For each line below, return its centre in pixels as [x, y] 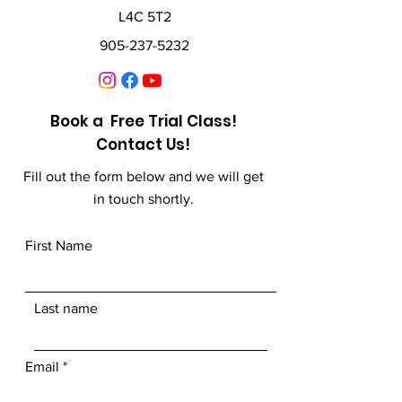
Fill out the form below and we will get [144, 176]
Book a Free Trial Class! [143, 121]
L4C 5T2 [144, 17]
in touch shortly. [144, 199]
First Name [59, 245]
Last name [66, 308]
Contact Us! [143, 144]
